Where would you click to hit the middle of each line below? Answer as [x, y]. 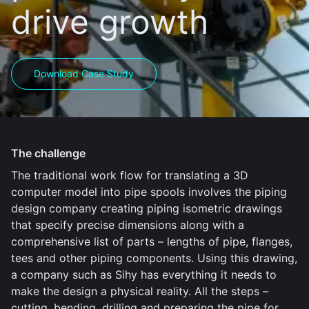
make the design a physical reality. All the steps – [140, 291]
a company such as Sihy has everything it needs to [144, 275]
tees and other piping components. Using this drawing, [154, 258]
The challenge [48, 153]
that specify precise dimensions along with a [128, 225]
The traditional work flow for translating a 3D [130, 175]
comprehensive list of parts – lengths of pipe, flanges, [152, 241]
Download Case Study [84, 73]
